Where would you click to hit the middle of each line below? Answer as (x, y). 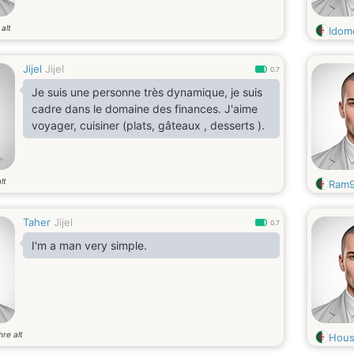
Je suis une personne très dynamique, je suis (147, 92)
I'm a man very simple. (89, 245)
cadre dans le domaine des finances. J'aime (145, 109)
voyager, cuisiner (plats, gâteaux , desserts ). (148, 125)
